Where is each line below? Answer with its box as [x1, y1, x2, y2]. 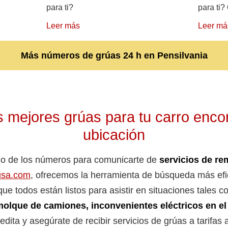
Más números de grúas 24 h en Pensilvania [20, 50, 208, 61]
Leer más [46, 21, 80, 31]
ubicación [83, 127, 145, 144]
